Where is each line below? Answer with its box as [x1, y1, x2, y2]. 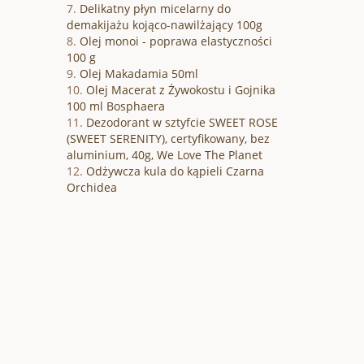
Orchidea [67, 180, 117, 196]
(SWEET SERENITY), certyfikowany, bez [67, 131, 270, 147]
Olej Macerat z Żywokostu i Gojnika [86, 82, 275, 98]
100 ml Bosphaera [67, 98, 165, 115]
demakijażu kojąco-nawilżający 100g [67, 17, 262, 33]
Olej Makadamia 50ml [80, 66, 198, 82]
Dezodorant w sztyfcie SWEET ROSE [86, 115, 278, 131]
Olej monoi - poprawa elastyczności [80, 33, 272, 50]
